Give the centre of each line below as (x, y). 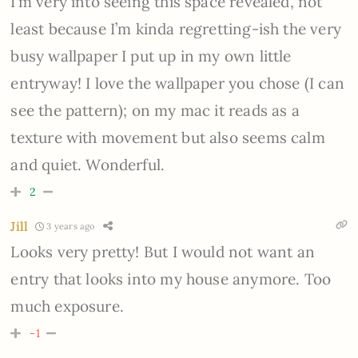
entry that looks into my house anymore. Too (171, 278)
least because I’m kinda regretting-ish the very (176, 28)
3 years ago (70, 227)
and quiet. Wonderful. (88, 164)
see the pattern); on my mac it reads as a (155, 110)
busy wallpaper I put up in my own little (151, 56)
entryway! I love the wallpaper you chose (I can (177, 83)
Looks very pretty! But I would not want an (163, 251)
